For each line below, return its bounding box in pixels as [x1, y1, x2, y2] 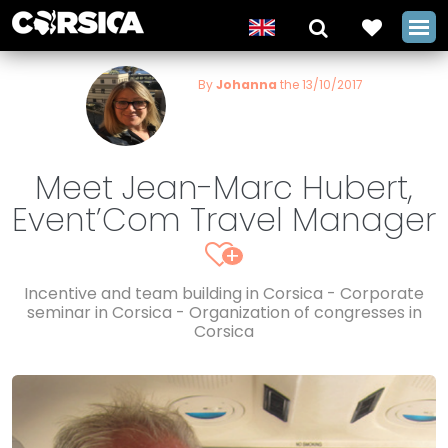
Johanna [215, 76, 277, 93]
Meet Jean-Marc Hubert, [35, 165, 413, 210]
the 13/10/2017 [276, 76, 363, 93]
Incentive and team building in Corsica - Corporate [24, 282, 424, 305]
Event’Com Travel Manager [12, 197, 436, 242]
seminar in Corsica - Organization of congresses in [26, 301, 422, 324]
